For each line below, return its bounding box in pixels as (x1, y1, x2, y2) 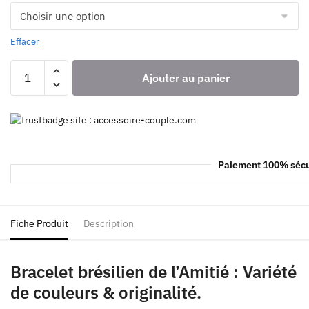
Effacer (10, 35, 39, 48)
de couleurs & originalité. (10, 281, 201, 304)
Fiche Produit (10, 217, 68, 230)
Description (83, 217, 134, 230)
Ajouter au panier (141, 70, 230, 85)
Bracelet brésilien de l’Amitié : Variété (10, 261, 297, 283)
